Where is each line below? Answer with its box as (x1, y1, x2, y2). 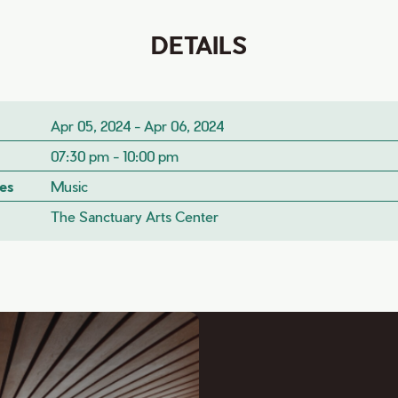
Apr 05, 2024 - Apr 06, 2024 (50, 117, 224, 134)
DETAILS (151, 30, 247, 59)
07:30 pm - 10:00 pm (50, 147, 179, 164)
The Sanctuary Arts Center (50, 208, 219, 225)
